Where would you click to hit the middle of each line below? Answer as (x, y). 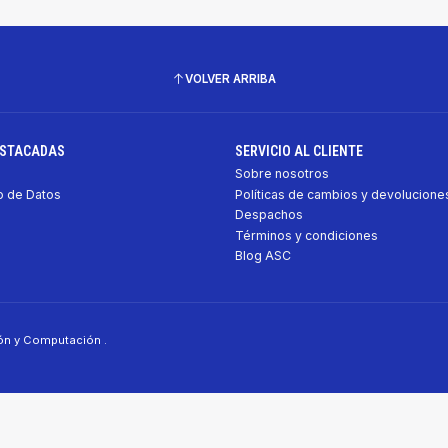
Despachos (268, 215)
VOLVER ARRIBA (230, 78)
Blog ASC (262, 256)
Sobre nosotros (281, 174)
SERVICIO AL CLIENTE (298, 151)
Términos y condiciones (306, 235)
